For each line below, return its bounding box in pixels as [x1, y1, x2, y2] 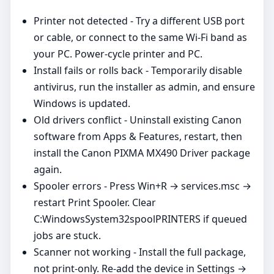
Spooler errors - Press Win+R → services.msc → [34, 179, 251, 193]
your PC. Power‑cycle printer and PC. [34, 46, 202, 61]
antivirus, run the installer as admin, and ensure [34, 80, 255, 94]
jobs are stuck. [34, 228, 101, 242]
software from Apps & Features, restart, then [34, 129, 242, 143]
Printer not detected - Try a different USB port [34, 13, 245, 28]
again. [34, 162, 62, 176]
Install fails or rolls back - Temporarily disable [34, 63, 242, 77]
